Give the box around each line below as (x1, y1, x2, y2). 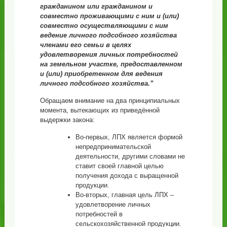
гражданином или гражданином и (40, 2, 153, 10)
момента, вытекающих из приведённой (40, 106, 160, 114)
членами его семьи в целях (40, 41, 131, 49)
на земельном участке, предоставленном (40, 60, 182, 68)
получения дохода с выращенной (75, 171, 178, 179)
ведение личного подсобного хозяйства (40, 31, 177, 39)
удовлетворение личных (75, 200, 150, 208)
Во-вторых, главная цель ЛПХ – (75, 191, 174, 199)
